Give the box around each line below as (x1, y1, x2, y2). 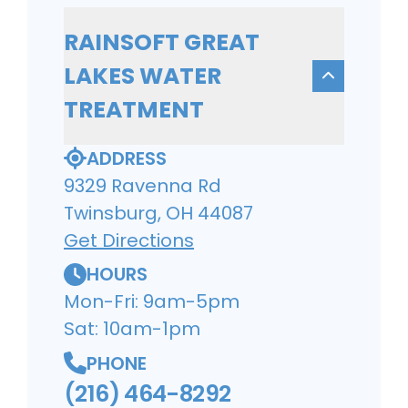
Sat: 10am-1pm (64, 316, 200, 342)
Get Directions (64, 227, 194, 253)
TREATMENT (64, 93, 204, 126)
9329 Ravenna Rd (64, 172, 221, 199)
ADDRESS (87, 145, 167, 171)
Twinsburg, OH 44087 (64, 199, 253, 226)
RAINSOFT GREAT (64, 25, 260, 58)
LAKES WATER (64, 59, 221, 92)
